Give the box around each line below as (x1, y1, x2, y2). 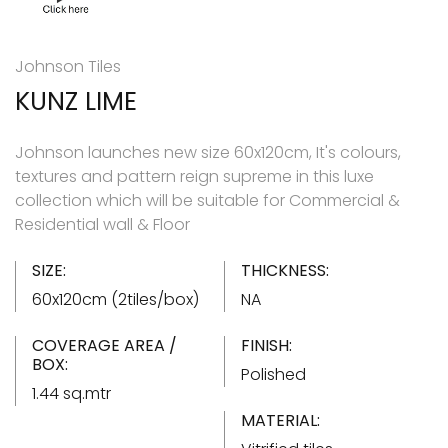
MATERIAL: (241, 408, 320, 432)
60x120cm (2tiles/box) (32, 287, 199, 311)
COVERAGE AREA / (32, 333, 177, 357)
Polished (241, 362, 306, 386)
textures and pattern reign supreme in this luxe (15, 164, 374, 188)
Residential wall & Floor (15, 212, 190, 236)
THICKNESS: (241, 258, 329, 282)
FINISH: (241, 333, 292, 357)
